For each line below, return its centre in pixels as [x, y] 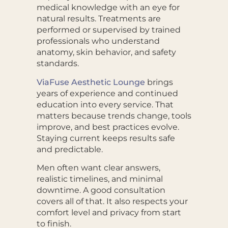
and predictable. [69, 149]
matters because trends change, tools [114, 116]
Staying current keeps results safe [106, 138]
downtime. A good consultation [101, 190]
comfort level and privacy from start [109, 213]
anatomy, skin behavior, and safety [106, 52]
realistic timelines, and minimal [99, 179]
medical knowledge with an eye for [108, 8]
